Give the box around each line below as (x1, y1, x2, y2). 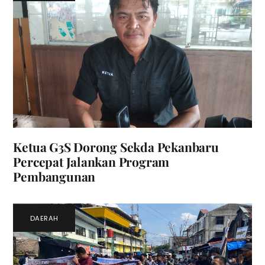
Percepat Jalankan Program (13, 153, 170, 170)
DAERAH (30, 213, 59, 223)
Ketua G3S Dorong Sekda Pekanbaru (13, 138, 219, 156)
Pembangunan (13, 168, 96, 185)
